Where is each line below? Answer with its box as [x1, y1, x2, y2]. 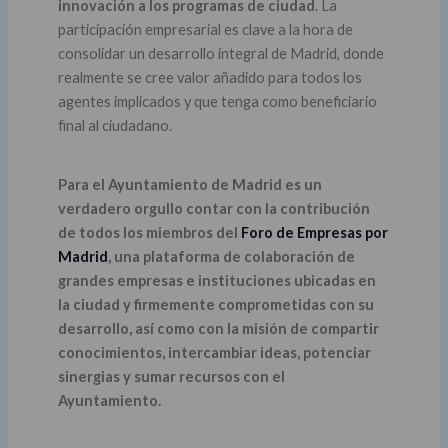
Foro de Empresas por [240, 223, 388, 241]
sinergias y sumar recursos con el [57, 367, 285, 385]
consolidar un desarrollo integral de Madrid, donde [57, 45, 384, 63]
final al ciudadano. [57, 117, 172, 135]
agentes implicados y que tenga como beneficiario [57, 93, 377, 111]
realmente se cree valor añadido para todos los [57, 69, 362, 87]
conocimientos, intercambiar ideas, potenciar [57, 343, 371, 361]
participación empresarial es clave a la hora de [57, 21, 353, 39]
